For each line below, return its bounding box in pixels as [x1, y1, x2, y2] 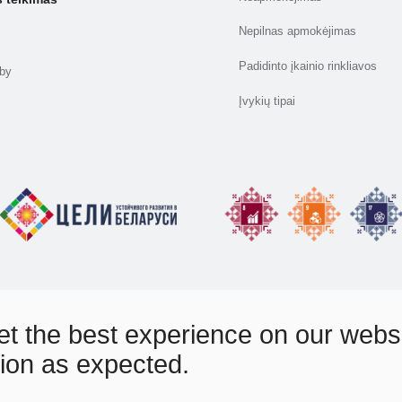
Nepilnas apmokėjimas [238, 25, 356, 39]
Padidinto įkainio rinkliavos [238, 60, 377, 74]
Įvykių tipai [238, 95, 295, 109]
